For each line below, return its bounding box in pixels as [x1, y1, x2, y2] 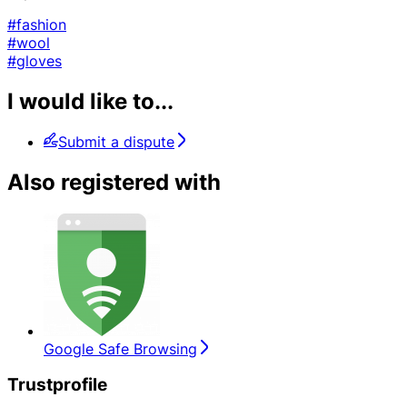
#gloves [7, 51, 62, 70]
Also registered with [7, 168, 221, 195]
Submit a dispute [58, 132, 174, 151]
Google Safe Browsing [44, 339, 197, 358]
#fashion [7, 15, 66, 34]
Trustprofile [7, 374, 107, 396]
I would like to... [7, 87, 174, 114]
